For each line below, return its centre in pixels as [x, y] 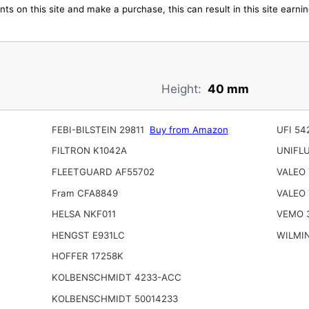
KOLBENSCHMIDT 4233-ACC [116, 278]
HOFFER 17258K [87, 256]
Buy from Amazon [189, 129]
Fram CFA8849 [84, 193]
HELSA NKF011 [83, 214]
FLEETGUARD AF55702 [103, 172]
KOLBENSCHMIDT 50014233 [114, 298]
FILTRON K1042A [89, 151]
